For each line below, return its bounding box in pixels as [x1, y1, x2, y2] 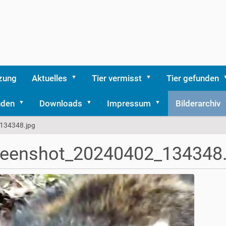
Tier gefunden [166, 73, 219, 83]
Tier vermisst [92, 73, 142, 83]
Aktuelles [32, 73, 67, 83]
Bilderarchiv [176, 98, 220, 108]
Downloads [39, 98, 82, 108]
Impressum [107, 98, 151, 108]
